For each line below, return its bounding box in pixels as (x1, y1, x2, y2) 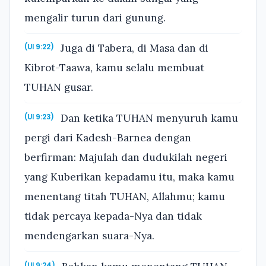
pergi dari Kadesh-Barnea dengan (24, 131, 191, 145)
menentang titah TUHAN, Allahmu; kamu (24, 190, 225, 204)
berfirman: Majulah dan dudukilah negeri (24, 151, 227, 164)
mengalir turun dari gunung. (24, 11, 166, 24)
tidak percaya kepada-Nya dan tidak (24, 210, 202, 223)
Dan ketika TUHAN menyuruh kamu (58, 112, 239, 125)
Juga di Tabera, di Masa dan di (58, 42, 209, 55)
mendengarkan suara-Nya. (24, 229, 154, 243)
